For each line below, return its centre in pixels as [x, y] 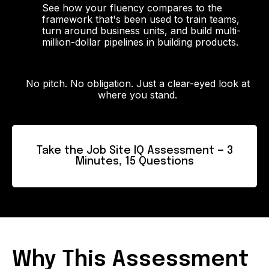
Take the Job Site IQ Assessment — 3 [134, 151]
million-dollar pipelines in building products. [140, 42]
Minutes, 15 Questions [134, 162]
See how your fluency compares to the [132, 8]
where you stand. [138, 95]
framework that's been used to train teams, [141, 19]
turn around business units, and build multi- [141, 31]
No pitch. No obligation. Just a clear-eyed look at [138, 83]
